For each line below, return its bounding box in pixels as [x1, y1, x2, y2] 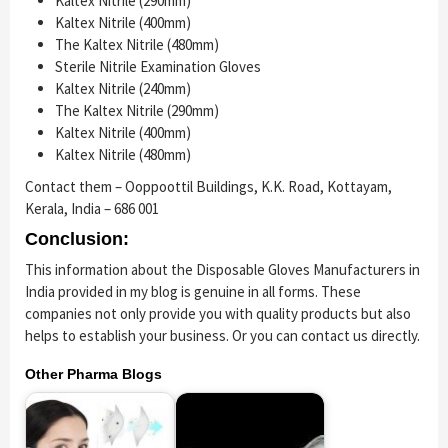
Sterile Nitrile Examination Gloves [55, 57, 261, 77]
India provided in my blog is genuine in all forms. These [25, 282, 361, 302]
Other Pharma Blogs [25, 366, 162, 383]
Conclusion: [25, 229, 129, 250]
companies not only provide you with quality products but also [25, 304, 411, 324]
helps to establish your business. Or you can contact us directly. [25, 326, 420, 346]
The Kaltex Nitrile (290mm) [55, 101, 219, 121]
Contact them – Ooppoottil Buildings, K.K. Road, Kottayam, [25, 177, 392, 197]
